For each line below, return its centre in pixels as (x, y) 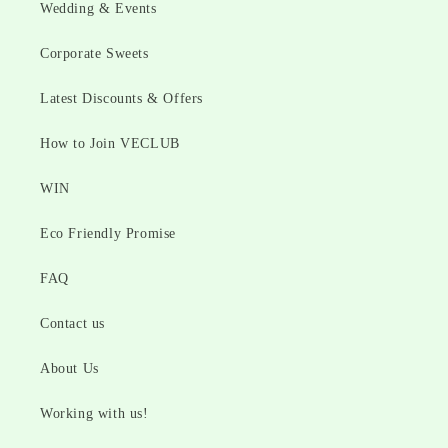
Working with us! (94, 414)
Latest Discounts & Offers (121, 99)
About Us (69, 369)
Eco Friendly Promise (108, 234)
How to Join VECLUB (110, 144)
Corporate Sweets (94, 54)
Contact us (72, 324)
